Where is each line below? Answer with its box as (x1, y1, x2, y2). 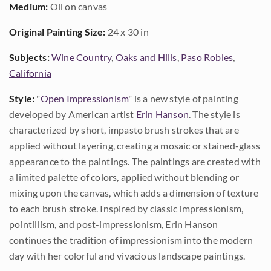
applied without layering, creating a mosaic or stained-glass (9, 140, 261, 151)
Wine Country (51, 51, 112, 63)
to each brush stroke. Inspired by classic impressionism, (9, 203, 244, 214)
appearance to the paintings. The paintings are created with (9, 155, 261, 167)
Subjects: (9, 51, 50, 63)
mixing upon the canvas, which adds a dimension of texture (9, 187, 259, 198)
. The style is (189, 108, 240, 120)
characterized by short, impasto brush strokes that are (9, 124, 239, 135)
